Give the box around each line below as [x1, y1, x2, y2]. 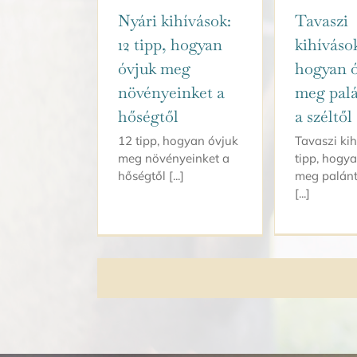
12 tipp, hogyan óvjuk [118, 132, 238, 148]
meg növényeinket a [118, 150, 229, 166]
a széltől [295, 105, 352, 127]
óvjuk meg [118, 57, 190, 79]
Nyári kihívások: [118, 10, 231, 31]
